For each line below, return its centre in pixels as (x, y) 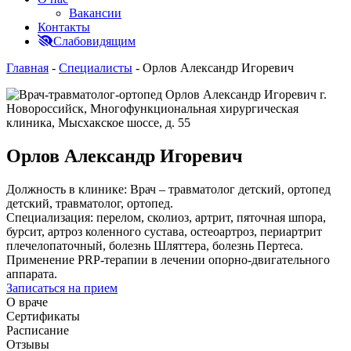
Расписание (38, 330)
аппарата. (32, 273)
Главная (27, 68)
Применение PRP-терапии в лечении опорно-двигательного (168, 259)
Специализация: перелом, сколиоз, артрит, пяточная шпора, (166, 217)
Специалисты (96, 68)
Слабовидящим (94, 41)
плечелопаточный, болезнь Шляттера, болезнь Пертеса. (155, 245)
